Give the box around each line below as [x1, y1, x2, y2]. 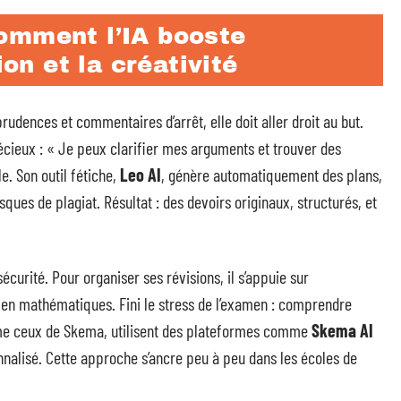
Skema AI [311, 320, 373, 341]
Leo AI [120, 164, 161, 185]
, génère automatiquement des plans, [161, 164, 382, 185]
